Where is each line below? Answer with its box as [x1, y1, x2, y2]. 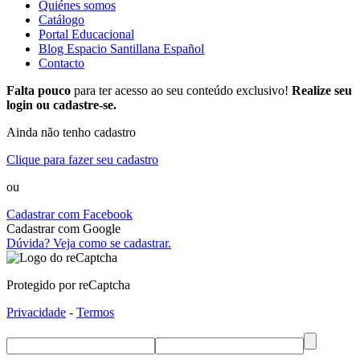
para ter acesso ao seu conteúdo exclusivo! [71, 84, 292, 98]
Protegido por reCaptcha [6, 278, 130, 292]
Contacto [39, 56, 84, 71]
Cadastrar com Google [6, 222, 121, 236]
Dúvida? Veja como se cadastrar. [6, 236, 171, 251]
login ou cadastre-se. [6, 98, 117, 112]
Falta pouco [6, 84, 71, 98]
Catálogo [39, 13, 84, 27]
